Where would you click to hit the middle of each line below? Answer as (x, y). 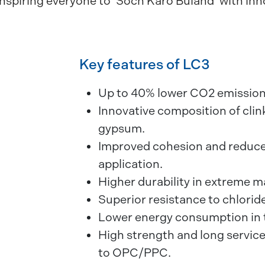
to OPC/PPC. (135, 253)
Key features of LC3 (145, 64)
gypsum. (122, 128)
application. (130, 164)
